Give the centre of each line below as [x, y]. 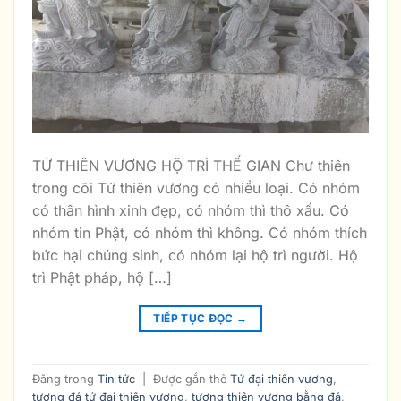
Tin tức [116, 379]
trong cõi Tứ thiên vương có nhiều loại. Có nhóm [196, 188]
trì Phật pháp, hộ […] [102, 277]
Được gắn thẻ [192, 379]
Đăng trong [65, 379]
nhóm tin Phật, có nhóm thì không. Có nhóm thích [200, 232]
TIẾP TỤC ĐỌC [195, 318]
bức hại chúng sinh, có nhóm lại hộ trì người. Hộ [195, 255]
